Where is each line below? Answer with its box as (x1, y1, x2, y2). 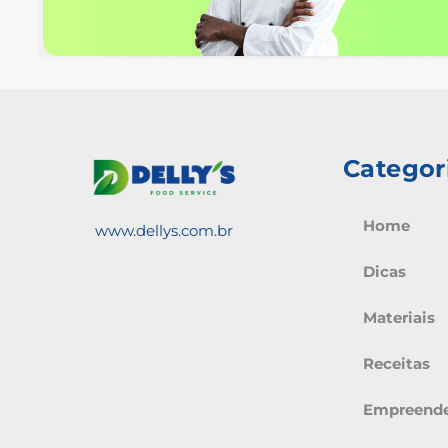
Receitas (363, 353, 430, 373)
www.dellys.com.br (95, 220, 233, 240)
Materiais (363, 307, 435, 327)
